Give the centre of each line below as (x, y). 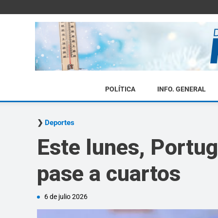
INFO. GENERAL (181, 89)
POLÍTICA (120, 89)
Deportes (60, 123)
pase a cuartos (109, 173)
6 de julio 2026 (66, 197)
